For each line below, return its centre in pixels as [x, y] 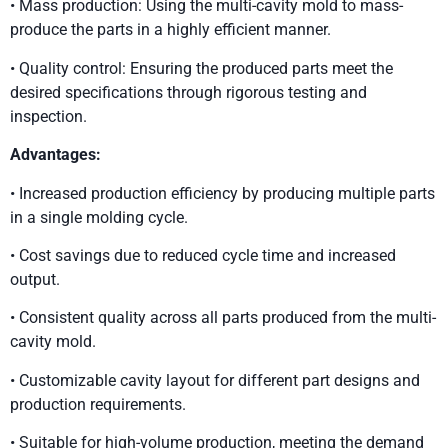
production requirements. [98, 404]
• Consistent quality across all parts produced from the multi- [223, 318]
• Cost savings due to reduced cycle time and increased [203, 256]
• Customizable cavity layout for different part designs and [215, 380]
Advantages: [55, 155]
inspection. [48, 116]
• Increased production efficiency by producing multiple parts [222, 193]
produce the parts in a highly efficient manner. [170, 30]
